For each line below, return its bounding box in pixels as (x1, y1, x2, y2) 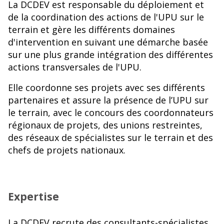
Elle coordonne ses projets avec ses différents (8, 81, 205, 94)
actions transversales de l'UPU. (8, 61, 144, 73)
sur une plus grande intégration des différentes (8, 48, 213, 61)
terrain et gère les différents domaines (8, 23, 175, 36)
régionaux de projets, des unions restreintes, (8, 119, 202, 131)
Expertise (8, 189, 59, 204)
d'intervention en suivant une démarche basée (8, 36, 208, 48)
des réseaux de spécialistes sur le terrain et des (8, 131, 213, 144)
